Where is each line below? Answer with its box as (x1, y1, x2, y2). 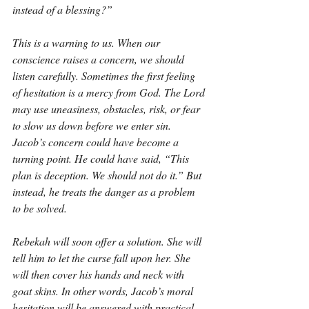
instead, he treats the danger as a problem (12, 184, 198, 199)
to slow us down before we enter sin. (12, 118, 174, 132)
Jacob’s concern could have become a (12, 134, 181, 149)
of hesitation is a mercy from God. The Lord (12, 85, 208, 99)
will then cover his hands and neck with (12, 267, 187, 281)
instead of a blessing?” (12, 2, 112, 17)
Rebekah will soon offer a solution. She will (12, 234, 204, 248)
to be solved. (12, 201, 67, 215)
